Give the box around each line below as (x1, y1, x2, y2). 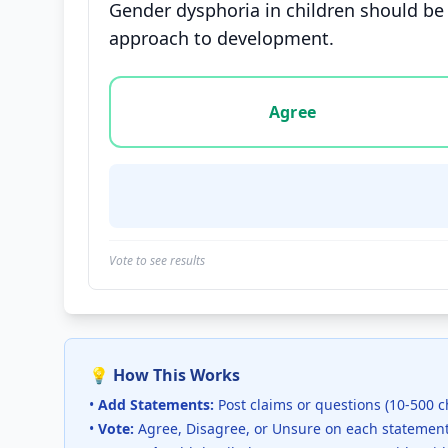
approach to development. (109, 26, 334, 50)
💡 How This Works (89, 364, 240, 386)
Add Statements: (98, 395, 214, 414)
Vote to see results (109, 252, 205, 269)
